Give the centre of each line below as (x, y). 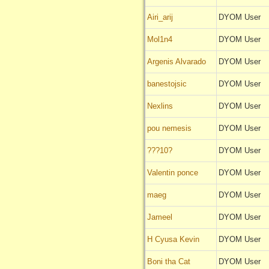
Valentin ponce (173, 173)
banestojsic (167, 84)
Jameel (160, 217)
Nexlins (160, 106)
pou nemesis (169, 128)
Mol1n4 (160, 40)
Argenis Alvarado (177, 62)
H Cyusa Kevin (173, 240)
